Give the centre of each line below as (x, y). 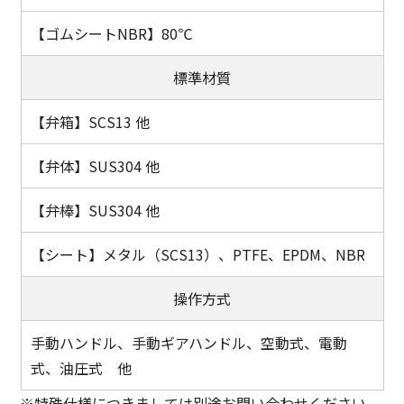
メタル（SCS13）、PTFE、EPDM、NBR (234, 254)
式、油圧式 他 (81, 367)
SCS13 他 (119, 121)
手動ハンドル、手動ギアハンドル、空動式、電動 (188, 342)
